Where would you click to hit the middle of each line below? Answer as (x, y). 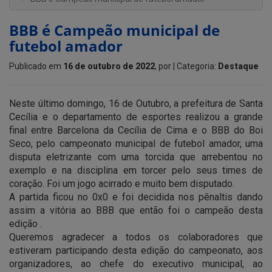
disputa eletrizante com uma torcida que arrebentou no (136, 157)
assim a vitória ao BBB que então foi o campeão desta (136, 211)
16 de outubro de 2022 (109, 66)
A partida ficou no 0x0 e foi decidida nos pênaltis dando (136, 197)
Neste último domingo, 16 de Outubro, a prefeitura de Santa (136, 104)
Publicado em (36, 66)
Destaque (238, 66)
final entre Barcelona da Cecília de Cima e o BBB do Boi (136, 131)
